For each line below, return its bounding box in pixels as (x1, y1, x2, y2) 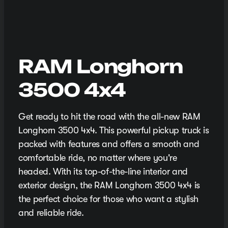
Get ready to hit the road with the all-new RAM (18, 111, 201, 122)
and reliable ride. (18, 208, 84, 218)
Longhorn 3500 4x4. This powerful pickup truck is (18, 125, 209, 136)
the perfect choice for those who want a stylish (18, 194, 199, 205)
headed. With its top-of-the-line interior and (18, 166, 188, 177)
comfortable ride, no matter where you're (18, 153, 177, 163)
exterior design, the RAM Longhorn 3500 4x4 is (18, 180, 200, 191)
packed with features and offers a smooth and (18, 139, 199, 150)
